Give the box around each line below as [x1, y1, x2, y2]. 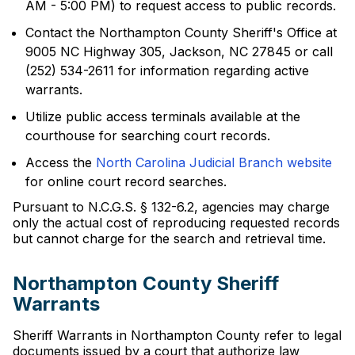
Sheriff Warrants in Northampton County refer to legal [13, 327, 342, 343]
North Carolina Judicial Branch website [96, 155, 332, 170]
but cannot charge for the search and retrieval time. [13, 231, 326, 246]
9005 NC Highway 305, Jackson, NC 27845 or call [25, 44, 333, 59]
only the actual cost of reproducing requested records [13, 215, 340, 231]
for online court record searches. [25, 174, 227, 189]
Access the [25, 155, 96, 170]
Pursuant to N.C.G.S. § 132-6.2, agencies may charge [13, 199, 330, 215]
